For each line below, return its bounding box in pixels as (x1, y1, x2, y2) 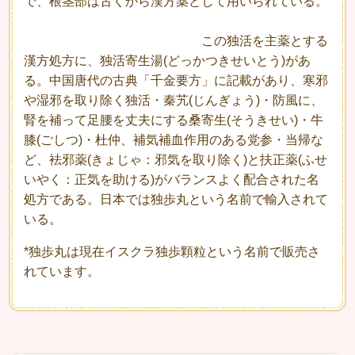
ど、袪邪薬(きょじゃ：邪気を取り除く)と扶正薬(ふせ (24, 152, 327, 166)
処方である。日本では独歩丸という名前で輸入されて (24, 192, 328, 206)
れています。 (24, 264, 100, 278)
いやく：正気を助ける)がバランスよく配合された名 (24, 172, 319, 186)
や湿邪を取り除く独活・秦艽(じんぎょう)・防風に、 (24, 93, 323, 107)
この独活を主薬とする (24, 33, 328, 48)
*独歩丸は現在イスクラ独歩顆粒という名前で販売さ (24, 244, 320, 258)
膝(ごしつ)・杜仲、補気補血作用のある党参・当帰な (24, 132, 323, 147)
